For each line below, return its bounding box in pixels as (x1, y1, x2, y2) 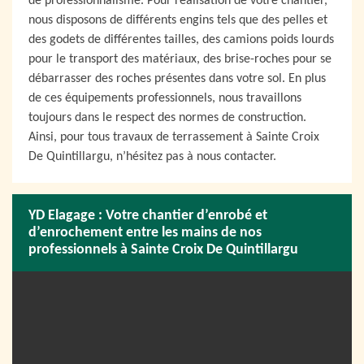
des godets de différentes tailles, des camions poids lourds (28, 33, 334, 46)
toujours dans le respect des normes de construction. (28, 111, 306, 124)
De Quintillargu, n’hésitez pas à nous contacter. (28, 150, 276, 163)
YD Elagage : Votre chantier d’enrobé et (28, 208, 267, 223)
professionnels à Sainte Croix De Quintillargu (28, 242, 298, 258)
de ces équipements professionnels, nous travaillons (28, 92, 301, 105)
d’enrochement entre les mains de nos (28, 225, 262, 240)
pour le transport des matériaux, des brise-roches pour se (28, 53, 331, 66)
